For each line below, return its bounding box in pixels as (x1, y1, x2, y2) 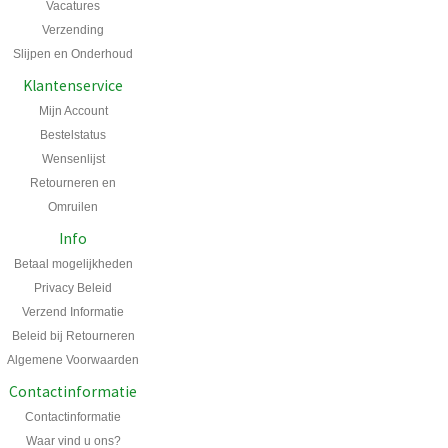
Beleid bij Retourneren (11, 328, 135, 343)
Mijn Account (38, 103, 108, 118)
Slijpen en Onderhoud (13, 46, 133, 61)
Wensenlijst (41, 151, 105, 166)
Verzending (42, 22, 104, 37)
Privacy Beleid (34, 280, 112, 295)
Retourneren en (30, 175, 116, 190)
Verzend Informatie (22, 304, 124, 319)
